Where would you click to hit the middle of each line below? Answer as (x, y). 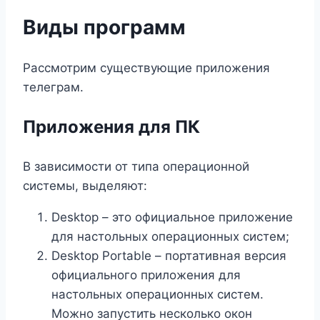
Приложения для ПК (111, 126)
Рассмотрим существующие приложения (146, 67)
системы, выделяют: (85, 185)
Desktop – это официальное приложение (172, 217)
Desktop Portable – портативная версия (169, 255)
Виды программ (104, 27)
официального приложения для (146, 275)
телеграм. (53, 87)
